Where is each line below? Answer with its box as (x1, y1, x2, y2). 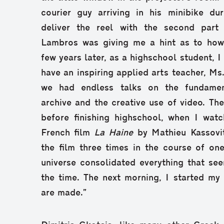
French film (41, 128, 94, 138)
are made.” (41, 188, 86, 198)
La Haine (94, 128, 133, 138)
